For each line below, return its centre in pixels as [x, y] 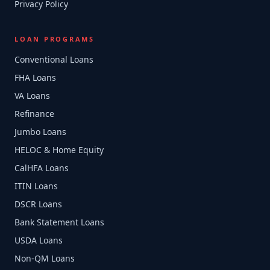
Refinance [34, 114]
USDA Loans [39, 240]
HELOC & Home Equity [59, 150]
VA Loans [32, 96]
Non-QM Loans [45, 258]
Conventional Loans [54, 59]
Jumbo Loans [40, 132]
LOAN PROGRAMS [55, 39]
